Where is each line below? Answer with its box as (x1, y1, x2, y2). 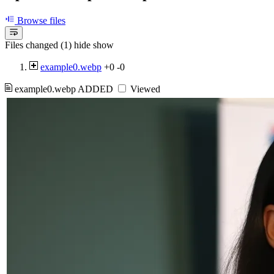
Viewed (128, 84, 160, 95)
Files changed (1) (5, 40, 72, 51)
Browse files (15, 15, 65, 26)
